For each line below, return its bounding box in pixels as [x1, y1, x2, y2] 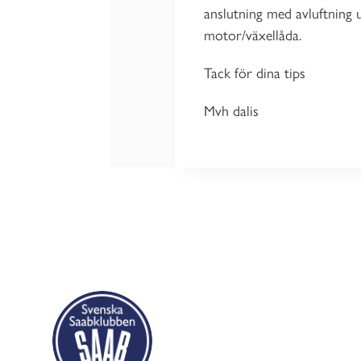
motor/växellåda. [204, 27, 301, 44]
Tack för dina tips [204, 64, 305, 82]
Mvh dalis [204, 102, 259, 120]
